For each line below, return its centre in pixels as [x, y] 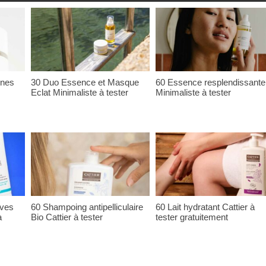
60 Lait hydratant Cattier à [205, 207]
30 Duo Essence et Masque [85, 82]
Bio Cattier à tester [67, 217]
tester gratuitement [192, 217]
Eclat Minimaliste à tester [80, 92]
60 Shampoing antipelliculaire [87, 207]
